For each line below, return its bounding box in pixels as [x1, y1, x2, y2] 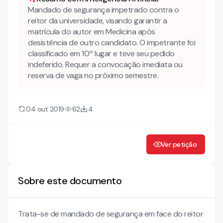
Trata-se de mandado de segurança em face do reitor [18, 209, 203, 219]
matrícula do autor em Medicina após [28, 26, 155, 37]
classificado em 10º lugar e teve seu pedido [28, 48, 175, 59]
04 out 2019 [26, 105, 64, 113]
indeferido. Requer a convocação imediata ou [28, 59, 183, 70]
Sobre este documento [18, 174, 121, 187]
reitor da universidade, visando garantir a [28, 15, 167, 26]
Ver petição [160, 139, 197, 149]
